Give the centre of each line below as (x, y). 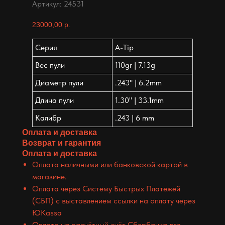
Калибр (48, 118)
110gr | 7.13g (135, 65)
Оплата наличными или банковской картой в (110, 164)
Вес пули (50, 65)
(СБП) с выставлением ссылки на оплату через (114, 200)
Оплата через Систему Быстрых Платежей (106, 188)
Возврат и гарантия (62, 143)
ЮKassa (47, 212)
